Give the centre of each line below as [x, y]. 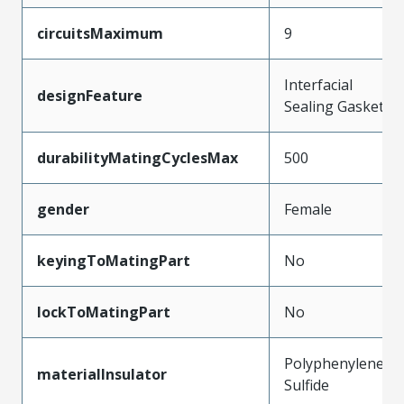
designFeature [90, 95]
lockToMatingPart [104, 312]
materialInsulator [102, 374]
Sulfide [307, 385]
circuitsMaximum [100, 33]
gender [63, 209]
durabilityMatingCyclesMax [138, 157]
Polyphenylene [334, 363]
